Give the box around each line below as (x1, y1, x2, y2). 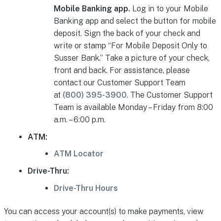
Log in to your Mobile (130, 4, 209, 14)
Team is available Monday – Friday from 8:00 (54, 103, 214, 112)
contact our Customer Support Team (54, 78, 186, 88)
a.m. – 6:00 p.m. (54, 115, 106, 125)
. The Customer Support (127, 90, 213, 100)
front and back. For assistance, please (54, 66, 190, 75)
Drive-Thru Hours (54, 183, 118, 193)
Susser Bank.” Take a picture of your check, (54, 53, 210, 63)
